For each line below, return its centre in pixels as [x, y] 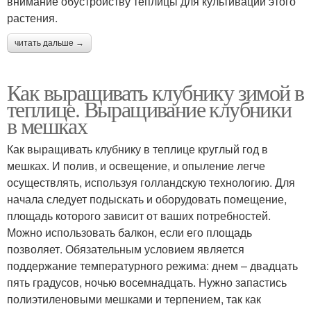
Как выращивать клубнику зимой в [155, 92]
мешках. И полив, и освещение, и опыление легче [136, 165]
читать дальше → [49, 43]
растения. [32, 17]
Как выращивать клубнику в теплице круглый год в [137, 149]
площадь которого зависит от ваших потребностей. [139, 215]
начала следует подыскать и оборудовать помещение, [147, 199]
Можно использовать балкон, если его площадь [129, 232]
